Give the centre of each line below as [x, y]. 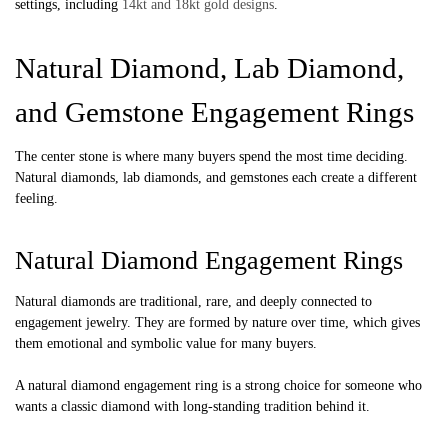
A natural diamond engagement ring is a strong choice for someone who [218, 386]
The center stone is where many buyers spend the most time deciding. [211, 157]
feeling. [36, 199]
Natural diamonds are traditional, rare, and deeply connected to [193, 302]
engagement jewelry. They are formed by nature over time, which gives [217, 323]
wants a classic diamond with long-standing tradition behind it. [192, 407]
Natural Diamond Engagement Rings [209, 261]
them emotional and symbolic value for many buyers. [166, 344]
